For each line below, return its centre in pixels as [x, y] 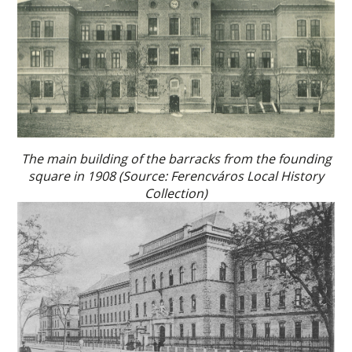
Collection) [176, 194]
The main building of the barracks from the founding [176, 159]
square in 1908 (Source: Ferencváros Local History [176, 176]
